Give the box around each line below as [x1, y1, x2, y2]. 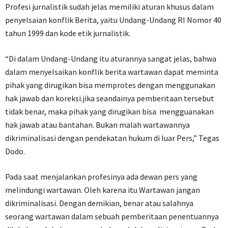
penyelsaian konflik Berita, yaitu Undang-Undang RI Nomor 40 [5, 15, 221, 25]
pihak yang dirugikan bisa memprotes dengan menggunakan [5, 80, 215, 90]
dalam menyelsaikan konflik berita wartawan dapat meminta [5, 67, 218, 77]
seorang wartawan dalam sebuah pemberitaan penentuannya [5, 211, 219, 221]
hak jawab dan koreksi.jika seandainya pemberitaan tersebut [5, 93, 214, 103]
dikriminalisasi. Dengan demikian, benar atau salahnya [5, 198, 193, 208]
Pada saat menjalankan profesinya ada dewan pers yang [5, 172, 197, 182]
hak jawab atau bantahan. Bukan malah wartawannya [5, 120, 190, 130]
